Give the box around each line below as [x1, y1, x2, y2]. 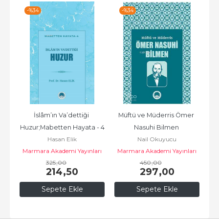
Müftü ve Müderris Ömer [118, 111, 194, 119]
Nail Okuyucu [137, 135, 176, 143]
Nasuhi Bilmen [133, 123, 179, 131]
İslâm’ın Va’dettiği [34, 111, 89, 119]
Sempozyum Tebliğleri [121, 135, 193, 143]
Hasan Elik [47, 135, 77, 143]
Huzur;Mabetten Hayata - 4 [20, 123, 105, 131]
